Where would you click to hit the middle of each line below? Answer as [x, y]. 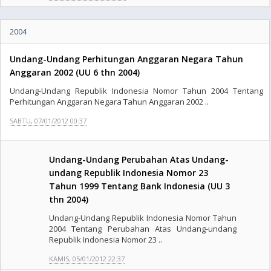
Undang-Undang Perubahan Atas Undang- [139, 159]
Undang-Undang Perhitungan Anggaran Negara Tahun [126, 59]
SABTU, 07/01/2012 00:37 [48, 121]
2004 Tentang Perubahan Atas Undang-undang [143, 229]
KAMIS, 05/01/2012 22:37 [87, 259]
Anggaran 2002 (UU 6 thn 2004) [75, 72]
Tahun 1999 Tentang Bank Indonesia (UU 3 [139, 186]
